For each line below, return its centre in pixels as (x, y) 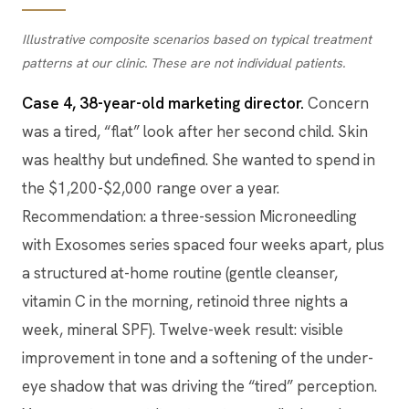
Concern (336, 103)
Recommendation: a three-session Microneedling (189, 216)
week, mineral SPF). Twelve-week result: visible (183, 329)
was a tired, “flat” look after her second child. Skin (195, 131)
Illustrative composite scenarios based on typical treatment (197, 39)
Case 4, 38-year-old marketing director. (163, 103)
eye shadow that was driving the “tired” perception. (199, 386)
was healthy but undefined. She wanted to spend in (199, 159)
